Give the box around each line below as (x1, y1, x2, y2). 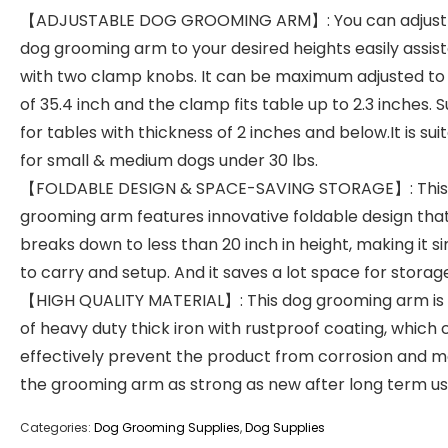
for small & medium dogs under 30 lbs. (20, 149, 318, 172)
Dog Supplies (245, 419, 325, 436)
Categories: (20, 419, 94, 436)
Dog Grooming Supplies (94, 419, 240, 436)
